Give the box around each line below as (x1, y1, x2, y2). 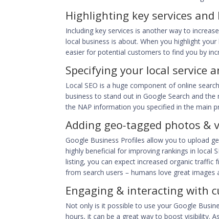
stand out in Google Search (104, 91, 190, 101)
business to (66, 91, 104, 101)
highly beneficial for (66, 146, 129, 155)
